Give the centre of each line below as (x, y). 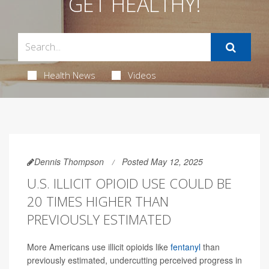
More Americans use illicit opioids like (99, 246)
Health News (69, 75)
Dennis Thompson (69, 161)
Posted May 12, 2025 (162, 161)
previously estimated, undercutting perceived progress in (134, 260)
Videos (142, 75)
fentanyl (186, 246)
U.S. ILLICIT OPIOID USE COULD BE (129, 183)
